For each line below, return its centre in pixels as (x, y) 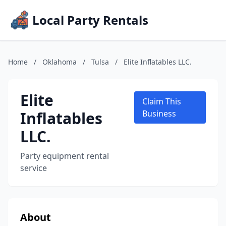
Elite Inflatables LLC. (158, 62)
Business (159, 114)
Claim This (162, 101)
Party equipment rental (65, 156)
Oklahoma (60, 62)
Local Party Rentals (90, 20)
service (34, 168)
